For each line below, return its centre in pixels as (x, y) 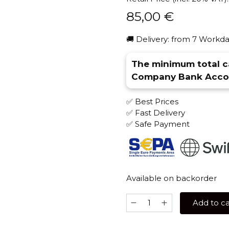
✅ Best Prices (152, 101)
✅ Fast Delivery (155, 112)
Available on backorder (171, 178)
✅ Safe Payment (158, 124)
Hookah (141, 210)
